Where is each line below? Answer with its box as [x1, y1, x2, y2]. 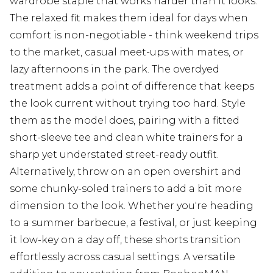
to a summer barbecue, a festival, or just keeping [10, 217, 257, 229]
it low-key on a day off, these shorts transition [10, 234, 241, 246]
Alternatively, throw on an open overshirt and [10, 166, 241, 177]
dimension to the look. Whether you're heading [10, 200, 253, 211]
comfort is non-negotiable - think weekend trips [10, 29, 258, 41]
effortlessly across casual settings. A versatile [10, 251, 235, 263]
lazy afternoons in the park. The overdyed [10, 63, 219, 75]
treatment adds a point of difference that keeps [10, 80, 254, 92]
